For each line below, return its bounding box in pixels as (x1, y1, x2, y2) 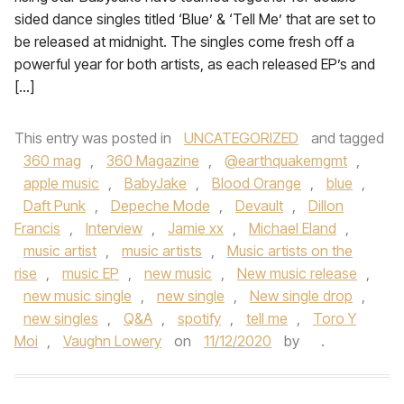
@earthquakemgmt (225, 151, 347, 170)
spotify (178, 309, 221, 327)
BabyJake (124, 174, 187, 192)
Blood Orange (212, 174, 301, 192)
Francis (14, 219, 60, 237)
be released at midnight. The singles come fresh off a (14, 32, 354, 50)
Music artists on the (227, 242, 353, 260)
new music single (23, 287, 132, 305)
